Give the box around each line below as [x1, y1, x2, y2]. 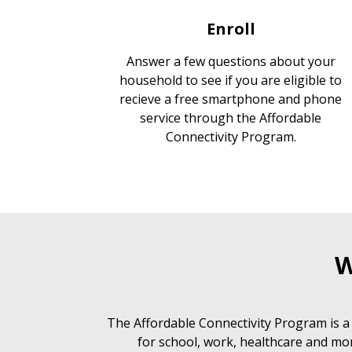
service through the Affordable [140, 108, 322, 126]
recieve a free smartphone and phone [119, 90, 343, 108]
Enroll [206, 17, 255, 39]
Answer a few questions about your [126, 52, 335, 70]
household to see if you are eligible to [119, 71, 343, 89]
